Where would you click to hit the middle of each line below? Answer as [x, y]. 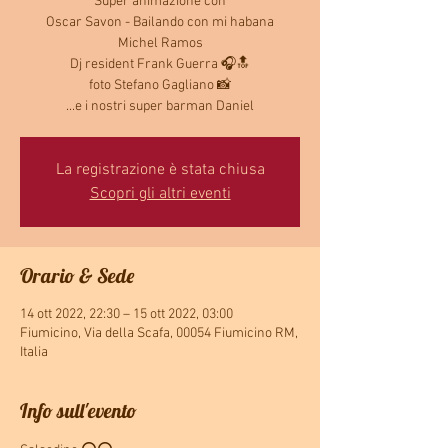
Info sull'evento [78, 410]
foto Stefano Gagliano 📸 [160, 85]
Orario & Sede [77, 275]
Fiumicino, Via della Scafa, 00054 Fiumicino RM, [159, 333]
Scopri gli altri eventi [160, 194]
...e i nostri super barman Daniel [160, 106]
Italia [34, 352]
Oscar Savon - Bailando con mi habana [160, 22]
